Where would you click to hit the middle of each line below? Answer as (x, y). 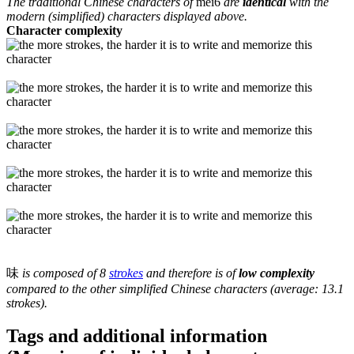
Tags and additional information (137, 336)
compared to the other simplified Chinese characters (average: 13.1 (175, 288)
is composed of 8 (64, 273)
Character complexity (64, 30)
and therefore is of (191, 273)
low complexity (277, 273)
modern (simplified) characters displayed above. (127, 16)
